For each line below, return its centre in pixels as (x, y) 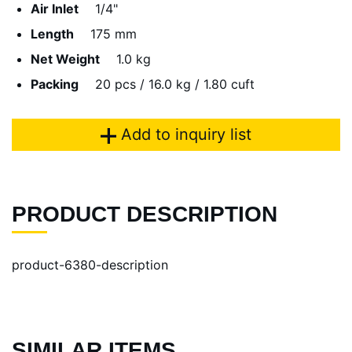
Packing (55, 84)
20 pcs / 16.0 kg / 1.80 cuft (175, 84)
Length (52, 33)
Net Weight (65, 59)
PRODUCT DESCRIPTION (145, 214)
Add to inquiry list (184, 134)
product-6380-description (90, 265)
